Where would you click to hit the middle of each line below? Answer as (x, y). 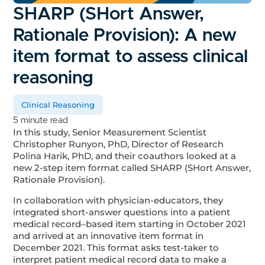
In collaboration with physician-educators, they (118, 201)
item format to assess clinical (131, 57)
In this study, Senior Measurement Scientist (110, 132)
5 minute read (41, 121)
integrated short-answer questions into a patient (122, 212)
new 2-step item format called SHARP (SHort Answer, (132, 168)
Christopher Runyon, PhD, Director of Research (119, 144)
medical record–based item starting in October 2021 (130, 224)
